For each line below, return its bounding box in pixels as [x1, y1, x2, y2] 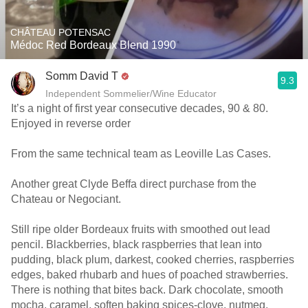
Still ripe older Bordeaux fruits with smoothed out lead [11, 223, 270, 235]
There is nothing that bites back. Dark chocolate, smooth [11, 284, 283, 296]
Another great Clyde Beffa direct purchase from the [11, 178, 256, 190]
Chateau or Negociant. [11, 193, 124, 205]
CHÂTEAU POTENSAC [10, 27, 111, 38]
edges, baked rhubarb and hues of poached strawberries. [11, 269, 288, 280]
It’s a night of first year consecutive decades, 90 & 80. [11, 102, 268, 114]
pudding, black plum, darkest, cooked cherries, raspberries [11, 254, 294, 265]
